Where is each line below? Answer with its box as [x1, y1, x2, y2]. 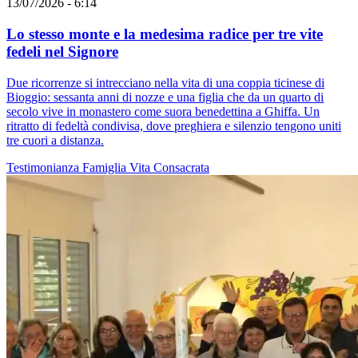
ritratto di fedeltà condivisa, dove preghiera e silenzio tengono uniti [6, 118, 341, 133]
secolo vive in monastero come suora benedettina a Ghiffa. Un [6, 104, 320, 118]
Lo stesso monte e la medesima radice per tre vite [6, 25, 323, 42]
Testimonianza [6, 160, 82, 174]
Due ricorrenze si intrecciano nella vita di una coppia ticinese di [6, 75, 324, 89]
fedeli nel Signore [6, 42, 118, 60]
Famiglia [82, 160, 129, 174]
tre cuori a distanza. [6, 133, 104, 147]
